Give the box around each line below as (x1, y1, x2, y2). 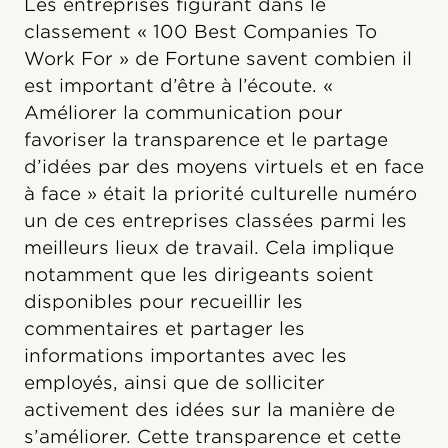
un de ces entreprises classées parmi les (24, 209, 407, 231)
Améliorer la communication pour (24, 101, 343, 123)
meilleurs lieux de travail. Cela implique (24, 236, 394, 258)
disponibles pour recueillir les (24, 290, 303, 312)
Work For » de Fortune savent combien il (24, 47, 412, 69)
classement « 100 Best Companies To (24, 20, 377, 42)
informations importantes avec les (24, 344, 347, 366)
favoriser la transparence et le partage (24, 128, 388, 150)
